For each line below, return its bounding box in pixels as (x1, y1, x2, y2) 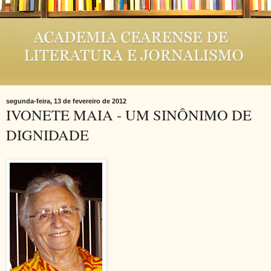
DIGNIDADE (6, 124, 89, 145)
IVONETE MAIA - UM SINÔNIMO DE (6, 104, 252, 125)
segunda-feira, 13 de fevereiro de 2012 (6, 97, 126, 105)
